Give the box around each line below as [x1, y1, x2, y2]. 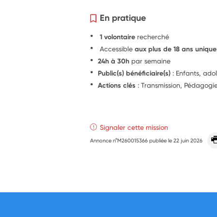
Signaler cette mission [100, 123, 169, 132]
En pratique [100, 12, 146, 24]
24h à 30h [98, 57, 130, 66]
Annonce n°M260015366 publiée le [90, 137, 174, 144]
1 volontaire [98, 32, 138, 42]
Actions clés [98, 81, 136, 90]
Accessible [98, 45, 135, 53]
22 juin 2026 [173, 137, 203, 144]
